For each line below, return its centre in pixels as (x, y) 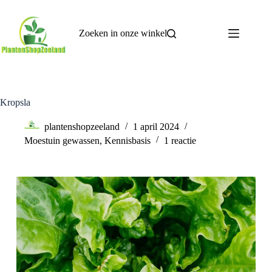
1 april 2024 (156, 127)
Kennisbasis (127, 141)
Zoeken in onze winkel (123, 33)
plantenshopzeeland (82, 127)
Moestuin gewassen (62, 141)
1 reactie (180, 141)
